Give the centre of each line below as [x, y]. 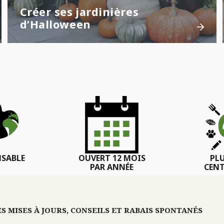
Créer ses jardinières [79, 12]
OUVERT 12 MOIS [112, 158]
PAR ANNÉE [112, 167]
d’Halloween [55, 24]
